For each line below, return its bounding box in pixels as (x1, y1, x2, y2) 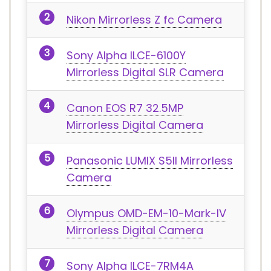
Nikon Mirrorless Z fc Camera (67, 12, 222, 27)
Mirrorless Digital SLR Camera (67, 65, 224, 80)
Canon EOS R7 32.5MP (67, 100, 183, 116)
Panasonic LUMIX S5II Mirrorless (67, 153, 233, 168)
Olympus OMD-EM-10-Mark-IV (67, 206, 226, 221)
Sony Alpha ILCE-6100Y (67, 48, 186, 63)
